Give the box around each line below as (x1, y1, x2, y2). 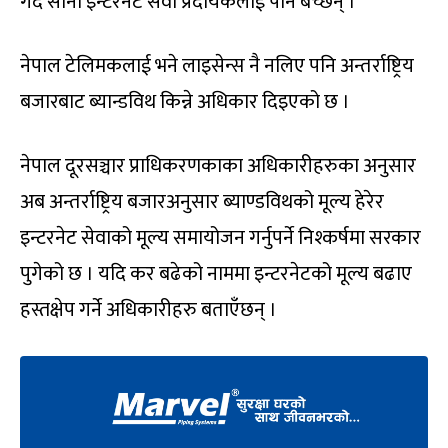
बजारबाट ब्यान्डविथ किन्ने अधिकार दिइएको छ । (20, 84, 350, 119)
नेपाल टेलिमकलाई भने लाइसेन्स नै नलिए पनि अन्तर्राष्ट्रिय (20, 48, 414, 83)
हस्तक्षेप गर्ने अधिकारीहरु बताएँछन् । (20, 292, 277, 327)
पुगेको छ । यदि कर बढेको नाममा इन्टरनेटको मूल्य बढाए (20, 256, 412, 291)
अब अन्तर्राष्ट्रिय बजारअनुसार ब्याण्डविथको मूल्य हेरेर (20, 184, 384, 219)
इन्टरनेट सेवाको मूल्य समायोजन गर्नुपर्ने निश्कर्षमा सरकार (20, 220, 421, 255)
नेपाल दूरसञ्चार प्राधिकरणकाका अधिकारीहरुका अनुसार (20, 148, 416, 183)
